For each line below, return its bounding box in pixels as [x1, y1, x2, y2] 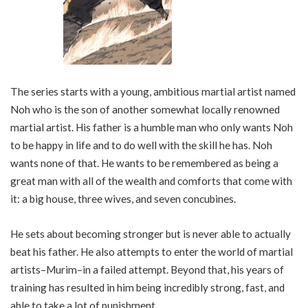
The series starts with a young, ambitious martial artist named [10, 85, 296, 98]
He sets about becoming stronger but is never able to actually [10, 228, 291, 240]
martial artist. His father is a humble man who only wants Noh [10, 120, 293, 133]
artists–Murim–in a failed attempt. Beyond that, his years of [10, 263, 284, 276]
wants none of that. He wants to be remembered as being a [10, 156, 278, 169]
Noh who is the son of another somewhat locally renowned [10, 102, 280, 115]
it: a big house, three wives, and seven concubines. [10, 192, 236, 205]
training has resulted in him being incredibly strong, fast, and [10, 281, 285, 294]
